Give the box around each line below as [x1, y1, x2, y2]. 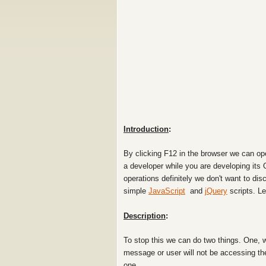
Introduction [123, 125, 169, 134]
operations [123, 174, 161, 183]
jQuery [205, 186, 227, 195]
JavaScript [148, 186, 185, 195]
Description [123, 211, 166, 220]
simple [123, 186, 148, 195]
